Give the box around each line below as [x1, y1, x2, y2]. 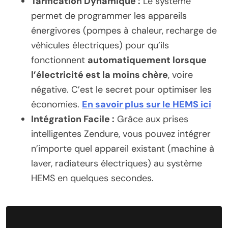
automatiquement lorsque [88, 53, 207, 66]
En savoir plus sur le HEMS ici [82, 98, 211, 110]
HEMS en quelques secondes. [31, 172, 154, 184]
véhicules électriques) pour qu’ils [31, 39, 169, 51]
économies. [31, 98, 82, 110]
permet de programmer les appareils [31, 9, 187, 22]
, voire [168, 68, 193, 81]
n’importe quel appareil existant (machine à [31, 142, 214, 155]
